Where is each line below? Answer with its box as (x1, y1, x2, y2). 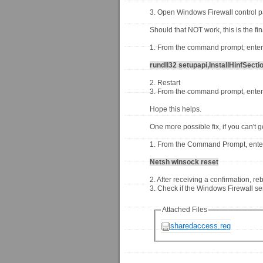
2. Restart (150, 79, 180, 87)
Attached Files (162, 205, 207, 214)
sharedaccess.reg (170, 221, 231, 231)
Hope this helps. (150, 105, 201, 113)
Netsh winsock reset (150, 158, 218, 166)
